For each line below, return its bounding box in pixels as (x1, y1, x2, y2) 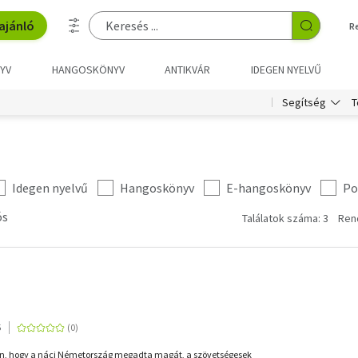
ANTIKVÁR (165, 62, 211, 77)
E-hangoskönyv (226, 180, 311, 196)
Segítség (282, 95, 326, 109)
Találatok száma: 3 (242, 211, 328, 225)
